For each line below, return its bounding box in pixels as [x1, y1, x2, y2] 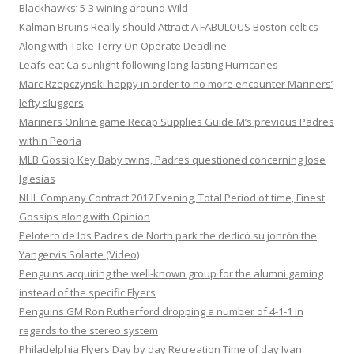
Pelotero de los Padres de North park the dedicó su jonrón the [19, 228, 317, 243]
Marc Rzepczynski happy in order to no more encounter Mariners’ [19, 77, 333, 91]
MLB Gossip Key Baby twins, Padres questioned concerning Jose [19, 153, 326, 167]
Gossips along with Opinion [19, 209, 150, 224]
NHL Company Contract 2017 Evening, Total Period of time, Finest [19, 190, 325, 205]
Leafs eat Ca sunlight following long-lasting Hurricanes [19, 58, 278, 72]
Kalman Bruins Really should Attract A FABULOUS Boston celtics [19, 20, 318, 34]
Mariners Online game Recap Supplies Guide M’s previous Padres [19, 115, 334, 129]
